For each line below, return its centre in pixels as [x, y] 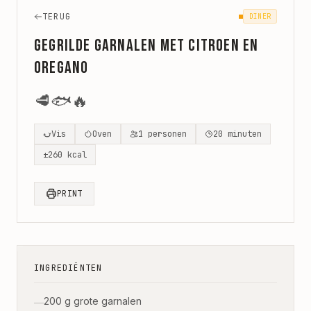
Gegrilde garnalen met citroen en [146, 45]
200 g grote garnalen [93, 301]
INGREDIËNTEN [68, 268]
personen [167, 134]
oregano [61, 68]
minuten [245, 134]
